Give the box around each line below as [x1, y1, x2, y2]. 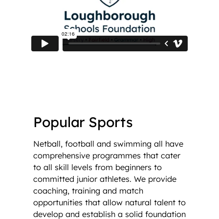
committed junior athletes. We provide [33, 174, 176, 184]
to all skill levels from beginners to [33, 162, 162, 172]
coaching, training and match [33, 185, 143, 196]
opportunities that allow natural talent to [33, 197, 186, 207]
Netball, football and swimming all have [33, 138, 183, 149]
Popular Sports [33, 113, 133, 131]
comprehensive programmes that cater [33, 150, 180, 160]
